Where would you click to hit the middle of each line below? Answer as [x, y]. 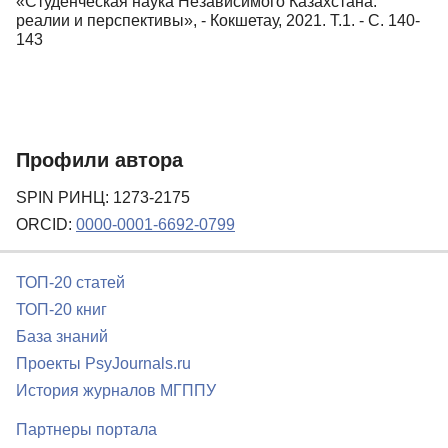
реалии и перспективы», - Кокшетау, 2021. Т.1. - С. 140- [218, 20]
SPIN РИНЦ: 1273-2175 [103, 198]
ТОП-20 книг [61, 310]
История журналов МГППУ [116, 391]
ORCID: [46, 225]
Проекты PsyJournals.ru [103, 364]
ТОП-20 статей [70, 283]
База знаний [62, 337]
